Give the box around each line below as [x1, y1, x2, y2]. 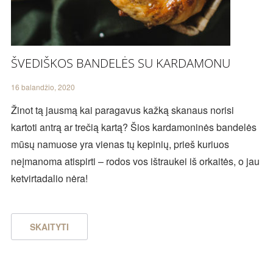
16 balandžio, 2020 [10, 82, 75, 93]
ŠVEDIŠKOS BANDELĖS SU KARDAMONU [10, 55, 230, 72]
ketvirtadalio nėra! [10, 171, 88, 186]
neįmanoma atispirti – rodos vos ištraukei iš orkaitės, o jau [10, 154, 260, 169]
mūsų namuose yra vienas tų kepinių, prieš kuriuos [10, 137, 229, 152]
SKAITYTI [29, 221, 69, 233]
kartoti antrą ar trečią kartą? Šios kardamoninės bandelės [10, 120, 257, 135]
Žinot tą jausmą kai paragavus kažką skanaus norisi [10, 103, 234, 118]
